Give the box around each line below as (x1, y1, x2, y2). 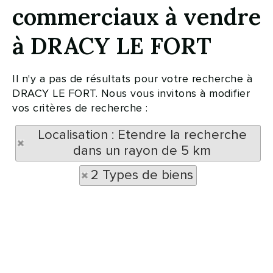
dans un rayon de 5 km (73, 143, 211, 159)
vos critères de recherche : (12, 101, 148, 115)
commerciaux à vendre (12, 2, 261, 31)
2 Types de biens (91, 167, 193, 183)
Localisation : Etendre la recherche (37, 127, 247, 143)
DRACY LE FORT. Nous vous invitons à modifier (12, 87, 250, 100)
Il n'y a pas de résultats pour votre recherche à (12, 72, 252, 85)
